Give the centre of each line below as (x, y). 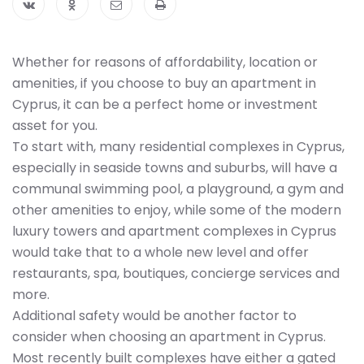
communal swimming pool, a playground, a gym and (178, 189)
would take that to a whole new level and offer (160, 252)
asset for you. (55, 126)
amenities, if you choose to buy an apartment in (164, 83)
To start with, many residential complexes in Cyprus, (178, 147)
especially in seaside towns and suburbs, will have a (175, 168)
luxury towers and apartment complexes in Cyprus (174, 231)
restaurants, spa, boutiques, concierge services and (176, 273)
